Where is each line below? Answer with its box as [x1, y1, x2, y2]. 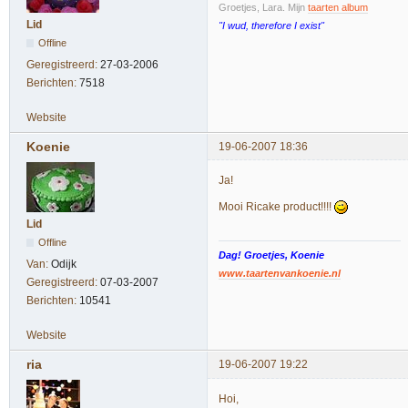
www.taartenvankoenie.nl [219, 268, 341, 280]
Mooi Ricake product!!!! [219, 199, 334, 213]
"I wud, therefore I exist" [219, 19, 324, 31]
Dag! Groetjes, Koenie [219, 250, 324, 261]
